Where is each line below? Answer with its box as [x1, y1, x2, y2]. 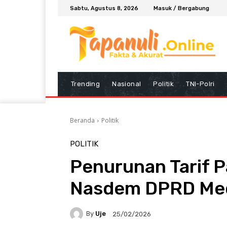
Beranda [70, 116, 95, 125]
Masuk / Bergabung [154, 5, 209, 12]
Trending [71, 80, 100, 88]
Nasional [112, 80, 141, 88]
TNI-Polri [186, 80, 215, 88]
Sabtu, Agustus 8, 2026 [70, 5, 138, 12]
